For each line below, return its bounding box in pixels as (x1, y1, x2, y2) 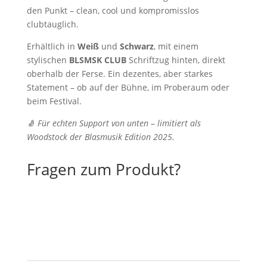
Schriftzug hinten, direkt (126, 54, 225, 66)
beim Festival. (26, 95, 82, 107)
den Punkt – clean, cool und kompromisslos (26, 5, 199, 17)
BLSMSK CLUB (69, 54, 126, 66)
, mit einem (153, 41, 198, 52)
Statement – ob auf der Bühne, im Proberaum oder (26, 82, 229, 94)
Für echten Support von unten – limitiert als (37, 117, 201, 129)
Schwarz (119, 41, 154, 52)
